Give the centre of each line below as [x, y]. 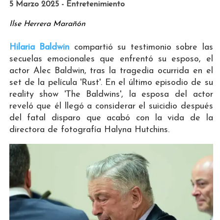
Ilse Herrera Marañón [47, 24]
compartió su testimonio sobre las [141, 47]
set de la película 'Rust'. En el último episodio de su [111, 82]
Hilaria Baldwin [39, 47]
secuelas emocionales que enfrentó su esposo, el [111, 59]
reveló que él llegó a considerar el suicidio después [111, 106]
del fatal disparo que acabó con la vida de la [111, 118]
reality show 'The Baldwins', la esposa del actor [111, 94]
